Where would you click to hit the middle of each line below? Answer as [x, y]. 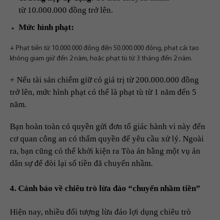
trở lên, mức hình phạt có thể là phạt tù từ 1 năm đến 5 [103, 92]
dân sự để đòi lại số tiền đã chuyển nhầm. [81, 164]
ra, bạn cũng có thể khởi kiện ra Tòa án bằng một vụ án [105, 151]
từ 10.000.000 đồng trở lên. [66, 10]
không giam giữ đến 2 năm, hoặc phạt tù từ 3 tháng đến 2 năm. [101, 59]
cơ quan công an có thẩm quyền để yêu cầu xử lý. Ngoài [107, 139]
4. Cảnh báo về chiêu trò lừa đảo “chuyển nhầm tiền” [105, 189]
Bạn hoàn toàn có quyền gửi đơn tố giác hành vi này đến [108, 127]
